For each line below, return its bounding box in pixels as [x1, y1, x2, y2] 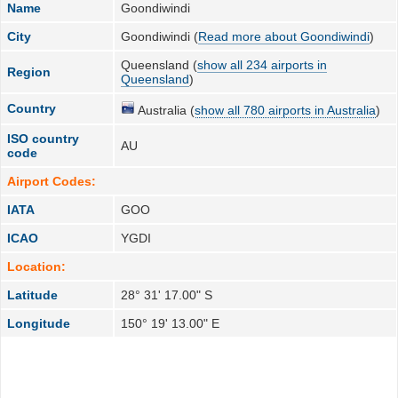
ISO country [7, 131, 80, 146]
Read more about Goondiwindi [198, 28, 370, 44]
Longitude [7, 315, 71, 330]
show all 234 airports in [197, 57, 328, 72]
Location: [7, 259, 67, 274]
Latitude [7, 287, 59, 302]
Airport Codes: [7, 173, 97, 188]
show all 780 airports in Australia [195, 102, 377, 117]
